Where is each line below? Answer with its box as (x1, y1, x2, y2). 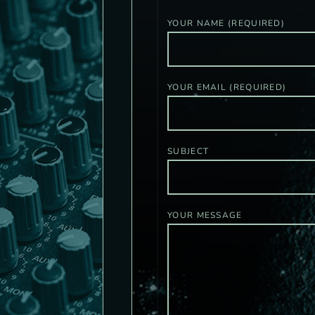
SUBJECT (167, 146, 210, 157)
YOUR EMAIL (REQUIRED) (167, 82, 287, 94)
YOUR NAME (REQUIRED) (167, 18, 285, 30)
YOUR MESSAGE (167, 210, 243, 221)
